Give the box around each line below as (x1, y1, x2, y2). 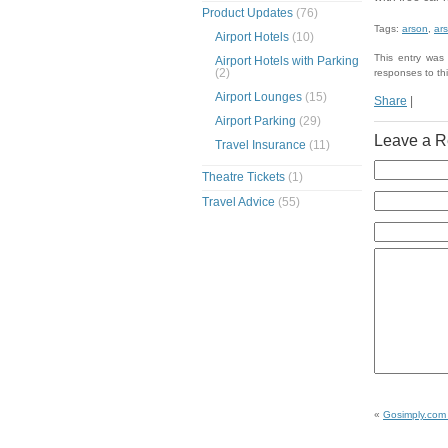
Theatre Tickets (202, 169, 285, 184)
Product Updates (202, 5, 293, 20)
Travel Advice (202, 194, 275, 209)
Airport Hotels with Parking (215, 53, 360, 68)
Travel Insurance (215, 137, 307, 152)
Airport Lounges (215, 89, 303, 104)
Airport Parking (215, 113, 297, 128)
